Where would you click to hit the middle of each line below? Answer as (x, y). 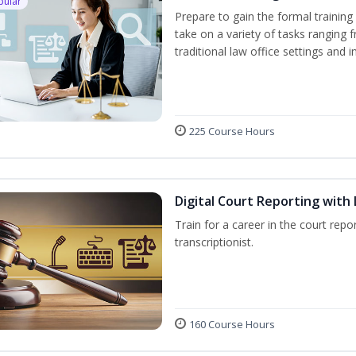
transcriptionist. (214, 242)
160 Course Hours (232, 324)
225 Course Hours (232, 131)
